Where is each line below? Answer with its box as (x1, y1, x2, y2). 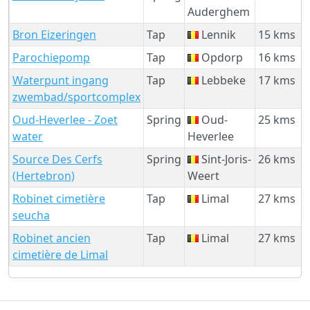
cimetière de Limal (12, 246, 108, 262)
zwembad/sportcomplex (12, 89, 140, 104)
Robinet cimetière (12, 190, 105, 206)
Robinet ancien (12, 230, 91, 246)
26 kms (258, 151, 295, 167)
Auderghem (188, 3, 250, 19)
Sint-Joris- (199, 151, 251, 167)
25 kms (258, 111, 295, 127)
